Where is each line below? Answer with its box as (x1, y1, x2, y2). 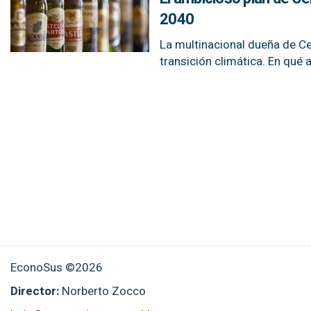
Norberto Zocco (62, 283, 146, 300)
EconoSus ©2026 (10, 259, 103, 276)
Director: (10, 283, 62, 300)
